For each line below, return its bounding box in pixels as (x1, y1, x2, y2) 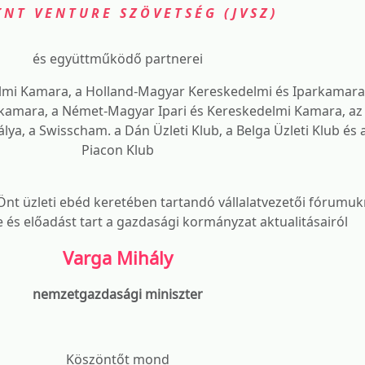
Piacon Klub (81, 141, 154, 159)
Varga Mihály (62, 245, 173, 270)
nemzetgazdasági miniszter (32, 285, 203, 303)
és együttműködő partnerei (32, 50, 203, 68)
